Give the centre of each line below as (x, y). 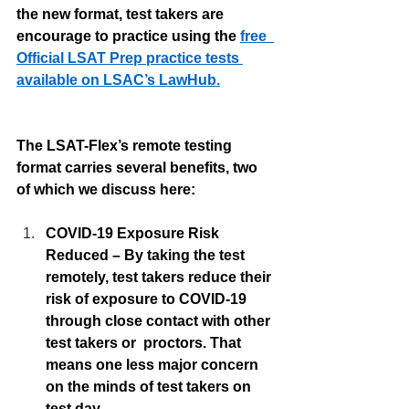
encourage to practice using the (128, 37)
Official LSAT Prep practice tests (130, 58)
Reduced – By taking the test (147, 256)
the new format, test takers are (122, 15)
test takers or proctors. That (145, 343)
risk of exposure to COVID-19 (148, 299)
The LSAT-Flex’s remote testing (126, 146)
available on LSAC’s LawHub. (118, 80)
